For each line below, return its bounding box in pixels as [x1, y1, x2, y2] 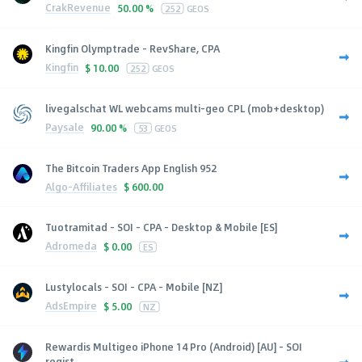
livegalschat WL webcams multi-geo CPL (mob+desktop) [45, 100, 324, 116]
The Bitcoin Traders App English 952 [45, 160, 217, 175]
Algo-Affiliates [45, 179, 117, 194]
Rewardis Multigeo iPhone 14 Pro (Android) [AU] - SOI [45, 339, 302, 354]
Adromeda [45, 238, 97, 254]
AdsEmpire [45, 298, 97, 314]
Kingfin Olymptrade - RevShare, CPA [45, 40, 220, 56]
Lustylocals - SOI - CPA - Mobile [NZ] [45, 279, 222, 294]
